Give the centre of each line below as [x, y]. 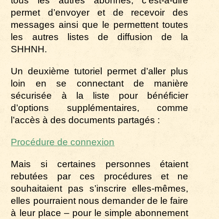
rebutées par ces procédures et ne [100, 176]
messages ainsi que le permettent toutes [100, 24]
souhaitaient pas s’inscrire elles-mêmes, [100, 188]
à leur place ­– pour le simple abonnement [100, 213]
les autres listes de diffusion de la [100, 37]
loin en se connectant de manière [100, 83]
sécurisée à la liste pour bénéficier [100, 95]
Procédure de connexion [63, 142]
